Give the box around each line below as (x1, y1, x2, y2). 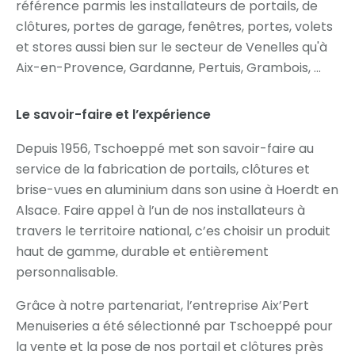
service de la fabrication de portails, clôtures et (16, 159, 310, 178)
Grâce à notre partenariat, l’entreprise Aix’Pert (16, 296, 309, 315)
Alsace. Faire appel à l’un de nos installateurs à (16, 200, 305, 219)
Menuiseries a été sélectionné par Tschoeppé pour (16, 316, 333, 335)
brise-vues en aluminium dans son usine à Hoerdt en (16, 180, 338, 199)
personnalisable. (16, 262, 121, 281)
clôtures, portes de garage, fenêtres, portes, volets (16, 17, 333, 36)
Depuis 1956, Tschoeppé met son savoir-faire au (16, 139, 314, 158)
